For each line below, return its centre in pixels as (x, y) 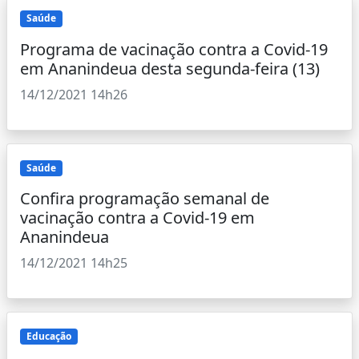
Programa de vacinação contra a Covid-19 (174, 49)
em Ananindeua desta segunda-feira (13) (170, 68)
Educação (48, 336)
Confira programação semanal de (145, 198)
